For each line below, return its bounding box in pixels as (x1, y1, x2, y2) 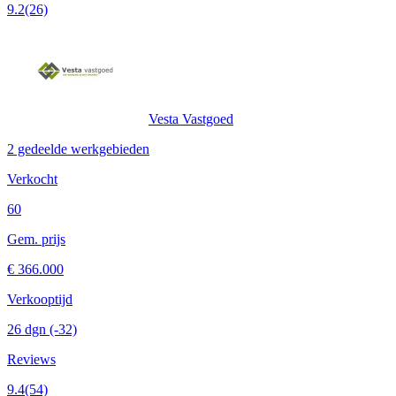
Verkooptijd (7, 291, 72, 307)
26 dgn (7, 321, 49, 337)
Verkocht (7, 171, 57, 187)
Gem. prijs (7, 231, 65, 247)
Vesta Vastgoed (148, 110, 233, 126)
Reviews (7, 351, 56, 367)
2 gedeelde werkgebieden (7, 141, 149, 156)
